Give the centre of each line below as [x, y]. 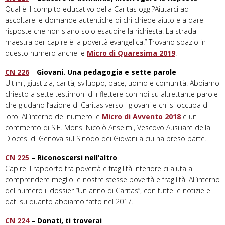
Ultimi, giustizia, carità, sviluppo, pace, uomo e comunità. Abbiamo [112, 83]
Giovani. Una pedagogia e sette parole [106, 72]
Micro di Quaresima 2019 [131, 53]
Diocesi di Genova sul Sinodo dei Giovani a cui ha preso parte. [106, 139]
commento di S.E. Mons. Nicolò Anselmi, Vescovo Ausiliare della [108, 128]
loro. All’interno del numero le [53, 117]
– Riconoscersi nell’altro [73, 158]
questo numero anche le [46, 53]
